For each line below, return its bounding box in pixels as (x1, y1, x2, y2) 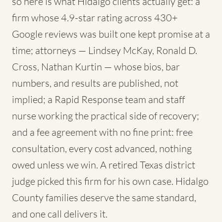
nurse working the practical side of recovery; (12, 110, 199, 122)
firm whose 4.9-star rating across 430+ (12, 11, 178, 24)
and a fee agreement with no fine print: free (12, 126, 193, 138)
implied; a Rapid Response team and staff (12, 93, 185, 106)
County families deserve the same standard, (12, 191, 196, 204)
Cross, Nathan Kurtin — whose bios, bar (12, 60, 180, 73)
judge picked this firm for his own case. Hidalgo (12, 175, 209, 187)
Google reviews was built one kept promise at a (12, 28, 210, 40)
